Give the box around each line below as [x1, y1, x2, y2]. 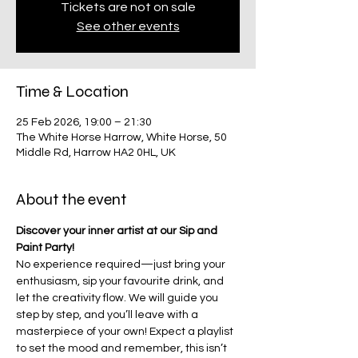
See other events [76, 20, 180, 33]
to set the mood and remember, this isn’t [16, 343, 229, 354]
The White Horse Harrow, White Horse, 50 [16, 132, 227, 143]
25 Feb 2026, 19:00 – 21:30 [16, 117, 152, 128]
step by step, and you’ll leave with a [16, 309, 201, 320]
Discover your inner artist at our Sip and [16, 225, 220, 237]
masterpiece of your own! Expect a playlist [16, 326, 236, 337]
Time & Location [16, 82, 129, 101]
